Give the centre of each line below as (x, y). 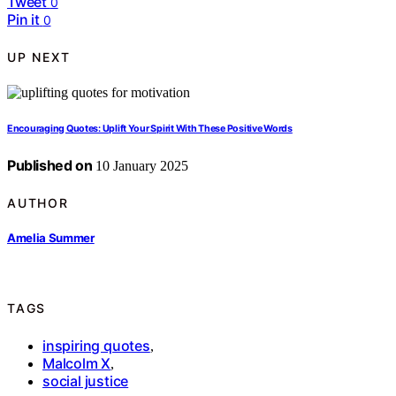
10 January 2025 (141, 166)
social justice (86, 381)
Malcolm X (77, 363)
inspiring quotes (96, 345)
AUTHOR (38, 202)
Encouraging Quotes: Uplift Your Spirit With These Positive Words (150, 129)
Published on (50, 166)
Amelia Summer (51, 237)
